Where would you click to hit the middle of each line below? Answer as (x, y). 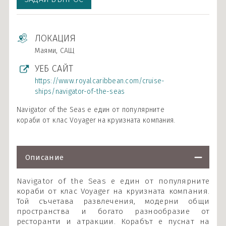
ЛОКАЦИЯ (55, 38)
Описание (44, 157)
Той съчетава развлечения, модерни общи (113, 201)
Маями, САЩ (54, 51)
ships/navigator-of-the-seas (80, 92)
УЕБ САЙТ (54, 69)
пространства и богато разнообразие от (113, 211)
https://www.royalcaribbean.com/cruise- (100, 81)
